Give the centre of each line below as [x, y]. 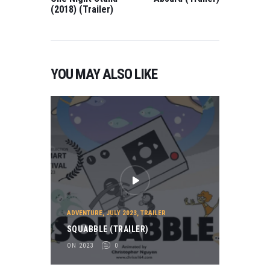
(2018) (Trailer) [82, 9]
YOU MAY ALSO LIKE [104, 74]
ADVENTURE [84, 213]
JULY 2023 [121, 213]
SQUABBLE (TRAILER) [108, 229]
